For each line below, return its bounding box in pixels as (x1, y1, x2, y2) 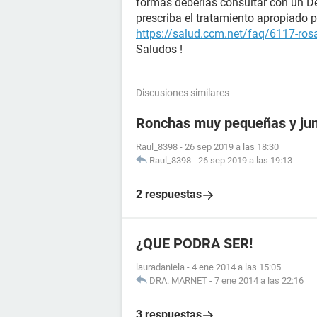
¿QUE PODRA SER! (136, 235, 253, 252)
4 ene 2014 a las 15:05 (192, 262, 281, 272)
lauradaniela (136, 262, 185, 272)
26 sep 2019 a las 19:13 (198, 155, 292, 166)
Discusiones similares (136, 87, 229, 98)
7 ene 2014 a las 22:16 (214, 275, 304, 286)
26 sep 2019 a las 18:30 (185, 142, 279, 152)
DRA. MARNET (149, 275, 207, 286)
